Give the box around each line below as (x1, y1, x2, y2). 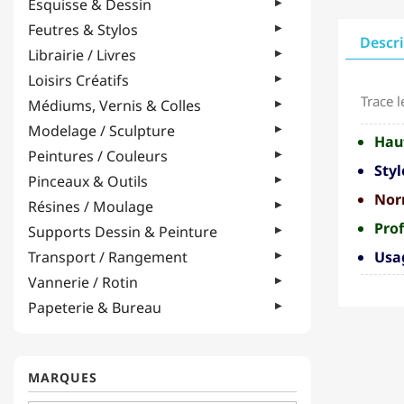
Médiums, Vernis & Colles (28, 96, 201, 115)
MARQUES (28, 369, 97, 386)
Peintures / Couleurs (28, 146, 168, 166)
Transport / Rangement (28, 247, 188, 267)
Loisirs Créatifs (28, 70, 129, 90)
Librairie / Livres (28, 45, 136, 65)
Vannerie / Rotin (28, 272, 138, 292)
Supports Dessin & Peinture (28, 222, 217, 242)
